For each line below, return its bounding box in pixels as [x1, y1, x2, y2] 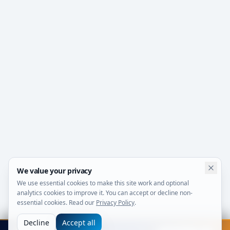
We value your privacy [17, 166, 92, 176]
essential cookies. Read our [17, 198, 94, 207]
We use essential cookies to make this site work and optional [17, 179, 189, 187]
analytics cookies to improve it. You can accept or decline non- [17, 188, 193, 197]
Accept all [62, 218, 95, 227]
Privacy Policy [96, 198, 135, 207]
